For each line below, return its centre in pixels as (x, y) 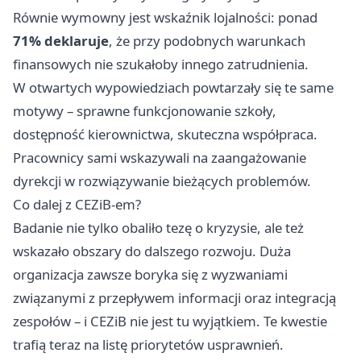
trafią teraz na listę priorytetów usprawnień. (148, 344)
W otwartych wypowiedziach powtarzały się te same (173, 87)
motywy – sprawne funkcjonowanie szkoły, (145, 110)
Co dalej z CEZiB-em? (77, 204)
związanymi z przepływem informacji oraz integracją (174, 297)
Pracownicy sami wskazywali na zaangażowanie (160, 157)
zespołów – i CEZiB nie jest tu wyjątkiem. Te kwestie (170, 321)
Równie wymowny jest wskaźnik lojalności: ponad (165, 17)
